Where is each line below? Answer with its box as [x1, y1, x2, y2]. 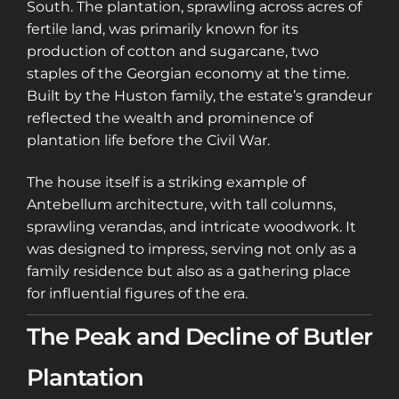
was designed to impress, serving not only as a [27, 240, 356, 258]
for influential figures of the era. [27, 285, 248, 303]
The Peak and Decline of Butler [27, 322, 372, 352]
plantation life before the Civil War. [27, 131, 270, 149]
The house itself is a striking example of [27, 174, 305, 191]
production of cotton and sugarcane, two [27, 42, 319, 60]
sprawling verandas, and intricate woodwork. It [27, 218, 356, 236]
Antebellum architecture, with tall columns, [27, 196, 336, 214]
